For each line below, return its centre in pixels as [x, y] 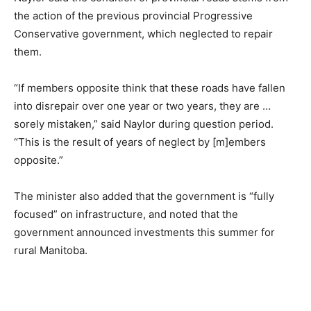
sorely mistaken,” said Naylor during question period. [144, 124]
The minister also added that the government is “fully [144, 196]
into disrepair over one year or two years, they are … [142, 106]
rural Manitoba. [51, 250]
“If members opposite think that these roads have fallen [150, 87]
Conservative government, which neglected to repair [143, 33]
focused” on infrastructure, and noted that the [126, 214]
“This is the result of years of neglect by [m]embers [140, 142]
